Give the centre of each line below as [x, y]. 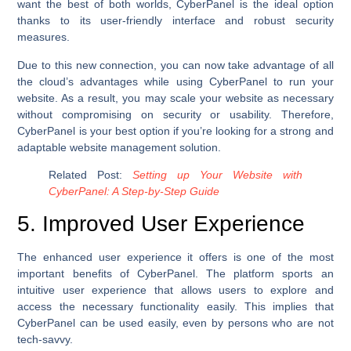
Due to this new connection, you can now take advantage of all [175, 65]
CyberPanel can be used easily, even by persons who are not [175, 323]
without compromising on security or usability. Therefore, [175, 114]
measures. [44, 37]
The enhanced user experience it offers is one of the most [175, 257]
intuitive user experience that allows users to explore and [175, 290]
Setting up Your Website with [217, 175]
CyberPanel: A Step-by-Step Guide [134, 192]
